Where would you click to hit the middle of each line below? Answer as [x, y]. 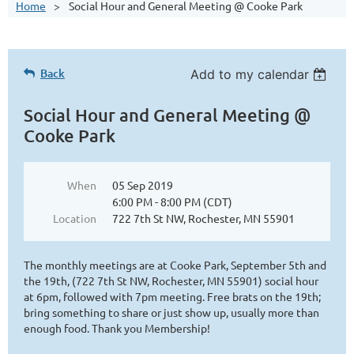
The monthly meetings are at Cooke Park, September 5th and [175, 265]
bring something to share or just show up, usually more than [171, 312]
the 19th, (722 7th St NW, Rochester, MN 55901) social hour [171, 281]
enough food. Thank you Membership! [117, 328]
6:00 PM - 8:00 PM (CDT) [172, 201]
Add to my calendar [250, 74]
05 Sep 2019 [143, 185]
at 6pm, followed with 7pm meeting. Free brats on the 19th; [172, 296]
